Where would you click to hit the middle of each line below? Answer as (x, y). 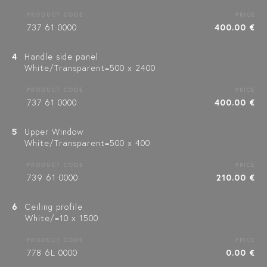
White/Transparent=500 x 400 (87, 143)
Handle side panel (61, 56)
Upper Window (54, 131)
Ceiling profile (54, 207)
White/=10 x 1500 (62, 218)
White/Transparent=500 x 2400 (90, 68)
